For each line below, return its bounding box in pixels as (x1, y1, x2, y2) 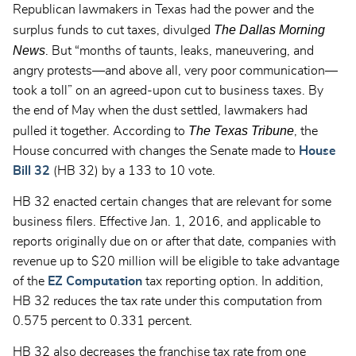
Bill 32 (13, 164, 50, 177)
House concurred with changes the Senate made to (13, 144, 299, 157)
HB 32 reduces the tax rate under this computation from (13, 294, 322, 308)
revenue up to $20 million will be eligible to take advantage (13, 254, 339, 268)
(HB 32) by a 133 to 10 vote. (50, 164, 215, 177)
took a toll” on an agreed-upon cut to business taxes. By (13, 83, 323, 97)
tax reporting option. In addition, (142, 274, 323, 288)
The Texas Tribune (188, 123, 294, 137)
